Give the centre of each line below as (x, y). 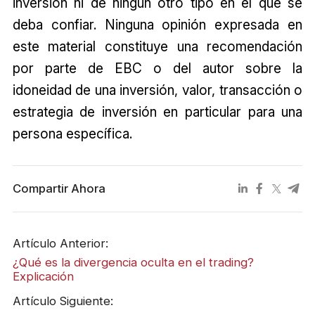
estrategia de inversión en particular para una (157, 111)
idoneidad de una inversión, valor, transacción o (157, 90)
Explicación (43, 277)
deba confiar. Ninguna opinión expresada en (157, 24)
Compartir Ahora (59, 189)
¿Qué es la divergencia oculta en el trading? (133, 263)
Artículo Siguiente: (63, 301)
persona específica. (72, 133)
